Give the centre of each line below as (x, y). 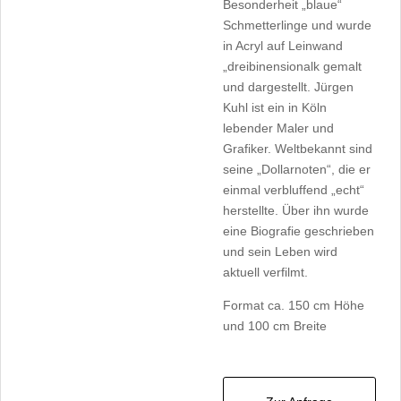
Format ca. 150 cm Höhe (293, 305)
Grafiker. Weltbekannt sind (297, 149)
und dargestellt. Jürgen (288, 87)
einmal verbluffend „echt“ (293, 190)
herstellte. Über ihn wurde (295, 210)
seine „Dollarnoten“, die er (296, 169)
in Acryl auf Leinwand (282, 46)
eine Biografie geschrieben (298, 231)
